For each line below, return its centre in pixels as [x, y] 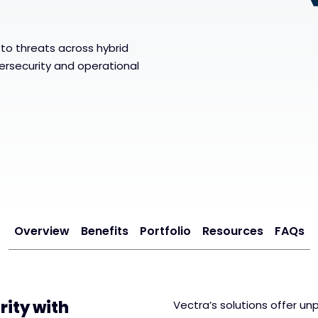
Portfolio [165, 231]
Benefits [104, 231]
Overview [42, 231]
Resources [232, 231]
